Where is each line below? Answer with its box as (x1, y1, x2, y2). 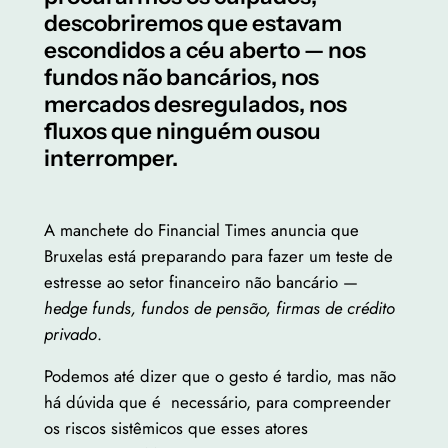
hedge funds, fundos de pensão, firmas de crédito (43, 295, 395, 320)
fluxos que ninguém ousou (43, 116, 321, 145)
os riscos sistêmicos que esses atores (43, 416, 308, 441)
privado (43, 321, 97, 346)
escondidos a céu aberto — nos (43, 35, 366, 64)
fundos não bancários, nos (43, 62, 319, 91)
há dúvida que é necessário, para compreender (43, 390, 391, 415)
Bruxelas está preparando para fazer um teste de (43, 243, 393, 268)
